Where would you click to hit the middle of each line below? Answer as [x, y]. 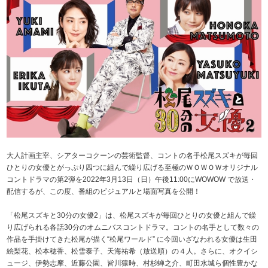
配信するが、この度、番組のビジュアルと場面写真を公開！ [104, 192]
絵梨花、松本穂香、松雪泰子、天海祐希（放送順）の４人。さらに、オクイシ [133, 252]
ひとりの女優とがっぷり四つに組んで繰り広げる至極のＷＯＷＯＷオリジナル [133, 168]
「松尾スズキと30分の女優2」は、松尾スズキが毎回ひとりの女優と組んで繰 [132, 216]
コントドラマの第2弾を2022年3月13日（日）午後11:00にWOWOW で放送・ [132, 180]
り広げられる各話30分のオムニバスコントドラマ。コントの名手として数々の [133, 228]
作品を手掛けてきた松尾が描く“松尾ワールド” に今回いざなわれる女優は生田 [132, 240]
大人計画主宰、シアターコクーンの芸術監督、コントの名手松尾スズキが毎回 [133, 156]
